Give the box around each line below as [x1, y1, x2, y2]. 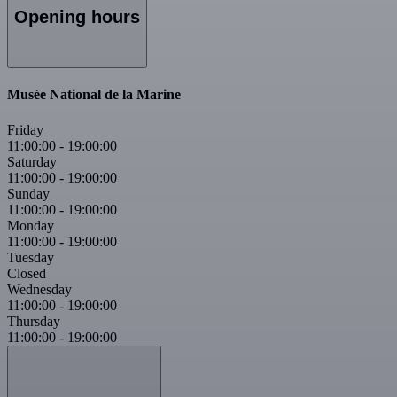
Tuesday [7, 249, 54, 265]
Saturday [7, 153, 57, 169]
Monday [7, 217, 54, 233]
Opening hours [14, 6, 140, 27]
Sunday [7, 185, 50, 201]
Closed [7, 265, 46, 281]
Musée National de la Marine [7, 87, 181, 103]
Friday [7, 121, 43, 137]
